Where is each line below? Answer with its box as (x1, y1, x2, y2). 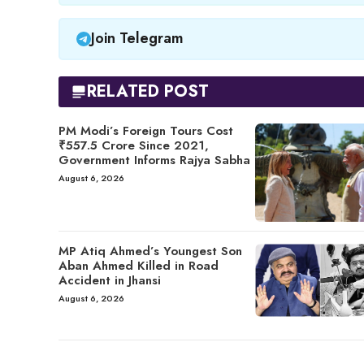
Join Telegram (90, 28, 184, 50)
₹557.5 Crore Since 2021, (58, 136, 209, 154)
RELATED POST (87, 79, 209, 103)
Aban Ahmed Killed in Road (58, 256, 219, 275)
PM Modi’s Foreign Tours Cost (58, 121, 233, 140)
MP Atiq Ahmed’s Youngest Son (58, 241, 242, 260)
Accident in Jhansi (58, 271, 161, 289)
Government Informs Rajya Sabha (58, 150, 250, 169)
